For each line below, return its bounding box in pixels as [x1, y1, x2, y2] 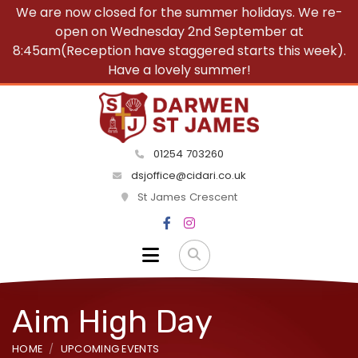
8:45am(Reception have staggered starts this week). [12, 42, 346, 60]
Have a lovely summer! [107, 61, 251, 79]
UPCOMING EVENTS [60, 341, 160, 356]
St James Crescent [133, 189, 237, 205]
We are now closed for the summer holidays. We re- [15, 3, 343, 22]
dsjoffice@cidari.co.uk [130, 168, 246, 184]
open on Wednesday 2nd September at [54, 22, 304, 41]
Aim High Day [12, 302, 213, 340]
